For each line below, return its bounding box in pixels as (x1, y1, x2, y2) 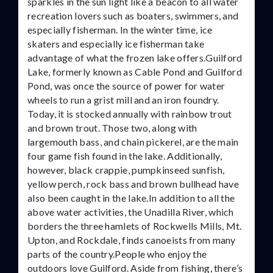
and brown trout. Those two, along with (27, 122, 197, 133)
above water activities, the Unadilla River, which (27, 206, 234, 218)
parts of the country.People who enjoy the (27, 248, 207, 260)
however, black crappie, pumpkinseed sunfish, (27, 164, 225, 175)
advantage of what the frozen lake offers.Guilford (27, 52, 243, 63)
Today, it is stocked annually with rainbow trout (27, 108, 232, 119)
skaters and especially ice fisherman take (27, 38, 205, 49)
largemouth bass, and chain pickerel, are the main (27, 136, 239, 147)
